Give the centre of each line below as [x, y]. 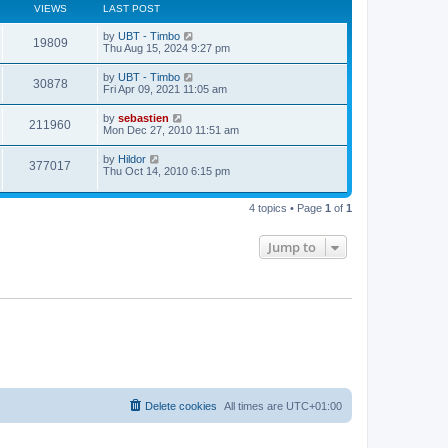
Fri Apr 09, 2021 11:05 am [165, 89]
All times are [255, 406]
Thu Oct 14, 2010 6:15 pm [166, 171]
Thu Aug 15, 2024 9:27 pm [166, 48]
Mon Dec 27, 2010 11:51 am [171, 130]
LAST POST [131, 9]
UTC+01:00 [314, 406]
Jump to [292, 246]
